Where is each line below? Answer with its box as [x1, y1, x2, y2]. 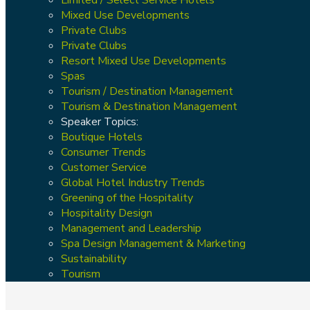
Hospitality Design [61, 205, 152, 221]
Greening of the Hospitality [61, 190, 193, 206]
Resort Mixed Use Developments [61, 53, 226, 69]
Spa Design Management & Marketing [61, 235, 246, 251]
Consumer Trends [61, 144, 146, 160]
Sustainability [61, 250, 127, 266]
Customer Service [61, 159, 147, 175]
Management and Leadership [61, 220, 201, 236]
